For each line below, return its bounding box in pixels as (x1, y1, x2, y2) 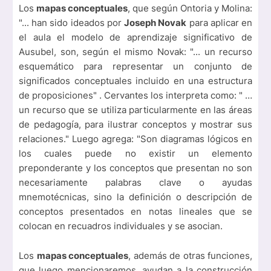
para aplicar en (186, 17, 253, 29)
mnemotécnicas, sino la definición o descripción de (19, 191, 252, 203)
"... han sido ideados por (19, 17, 125, 29)
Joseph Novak (124, 17, 187, 29)
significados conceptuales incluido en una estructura (19, 75, 252, 87)
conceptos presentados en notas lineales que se (19, 206, 252, 218)
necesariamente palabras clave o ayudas (19, 177, 252, 189)
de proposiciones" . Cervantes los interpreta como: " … (19, 90, 252, 102)
